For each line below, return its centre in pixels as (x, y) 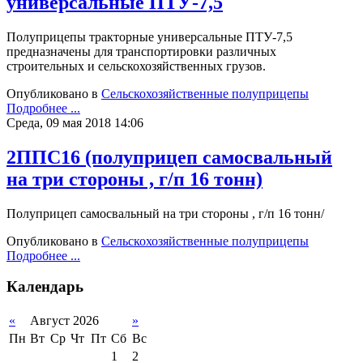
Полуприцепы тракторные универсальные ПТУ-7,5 (149, 36)
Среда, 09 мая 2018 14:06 (75, 122)
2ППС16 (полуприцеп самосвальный (169, 157)
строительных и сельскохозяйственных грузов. (136, 66)
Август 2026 (64, 321)
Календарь (45, 287)
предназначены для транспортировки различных (141, 51)
